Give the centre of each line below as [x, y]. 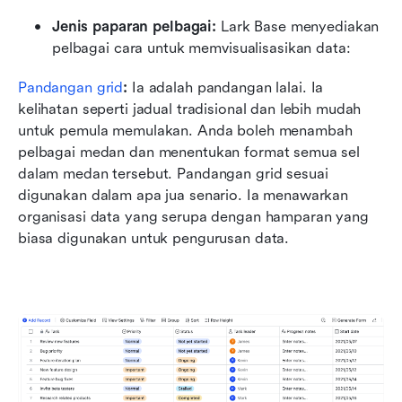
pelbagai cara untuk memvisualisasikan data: [201, 48]
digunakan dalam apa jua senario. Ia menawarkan [184, 195]
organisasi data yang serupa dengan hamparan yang [193, 216]
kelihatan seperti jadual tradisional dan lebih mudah [190, 109]
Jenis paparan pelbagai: [135, 26]
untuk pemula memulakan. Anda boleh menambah [185, 130]
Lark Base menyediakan [298, 26]
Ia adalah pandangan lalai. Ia [226, 87]
